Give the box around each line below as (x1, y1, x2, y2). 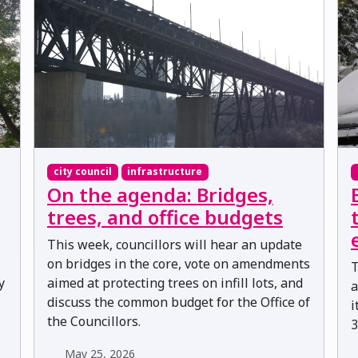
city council (53, 165, 112, 179)
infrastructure (127, 165, 203, 179)
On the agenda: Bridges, (47, 181, 273, 208)
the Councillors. (47, 312, 141, 330)
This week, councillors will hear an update (47, 235, 302, 253)
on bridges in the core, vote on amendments (47, 254, 310, 272)
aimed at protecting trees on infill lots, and (47, 273, 303, 292)
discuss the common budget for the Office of (47, 292, 310, 311)
